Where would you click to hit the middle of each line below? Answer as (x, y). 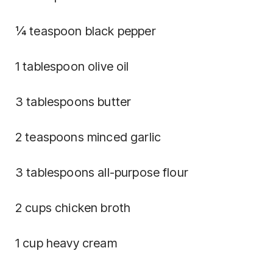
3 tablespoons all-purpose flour (102, 172)
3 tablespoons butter (73, 101)
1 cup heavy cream (66, 243)
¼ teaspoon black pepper (86, 31)
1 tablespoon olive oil (72, 66)
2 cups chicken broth (73, 207)
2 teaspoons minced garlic (88, 137)
